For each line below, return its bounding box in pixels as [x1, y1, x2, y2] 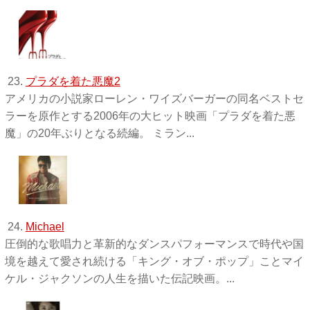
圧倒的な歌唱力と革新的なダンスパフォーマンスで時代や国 [4, 237, 304, 250]
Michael [25, 220, 64, 232]
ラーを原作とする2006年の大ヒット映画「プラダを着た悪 [4, 109, 295, 122]
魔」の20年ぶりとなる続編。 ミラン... [4, 127, 194, 139]
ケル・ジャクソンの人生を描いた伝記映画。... [4, 272, 235, 284]
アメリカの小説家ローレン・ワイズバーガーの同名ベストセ [4, 92, 304, 104]
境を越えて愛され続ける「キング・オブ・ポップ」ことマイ [4, 255, 304, 267]
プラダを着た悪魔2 [25, 75, 120, 87]
